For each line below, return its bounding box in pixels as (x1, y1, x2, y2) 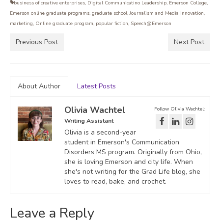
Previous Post (16, 37, 58, 47)
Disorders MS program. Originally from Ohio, (64, 147, 202, 157)
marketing (10, 20, 33, 27)
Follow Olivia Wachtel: (154, 105, 205, 112)
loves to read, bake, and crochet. (64, 176, 166, 186)
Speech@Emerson (131, 20, 171, 27)
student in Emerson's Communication (64, 137, 179, 147)
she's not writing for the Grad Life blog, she (64, 166, 200, 176)
